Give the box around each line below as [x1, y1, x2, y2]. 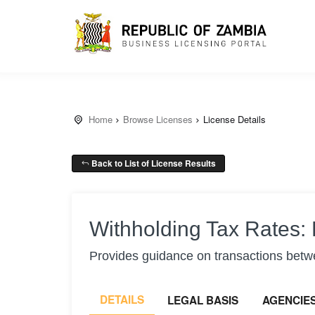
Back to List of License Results [89, 157, 216, 169]
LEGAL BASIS [167, 292, 238, 308]
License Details [203, 112, 266, 126]
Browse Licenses [123, 112, 193, 126]
